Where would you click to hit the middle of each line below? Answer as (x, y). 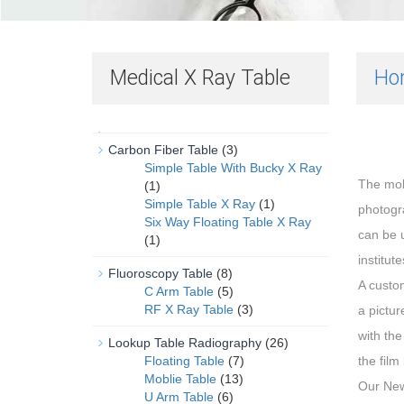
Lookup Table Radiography (185, 343)
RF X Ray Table (189, 309)
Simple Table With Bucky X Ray (233, 168)
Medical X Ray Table (200, 78)
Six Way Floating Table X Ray (228, 222)
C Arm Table (179, 291)
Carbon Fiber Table (163, 150)
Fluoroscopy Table (161, 273)
